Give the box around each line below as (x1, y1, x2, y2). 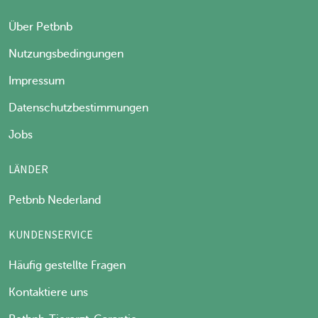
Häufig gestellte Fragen (9, 258, 126, 272)
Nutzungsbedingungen (9, 47, 124, 60)
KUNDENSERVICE (9, 226, 93, 241)
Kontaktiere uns (9, 285, 88, 299)
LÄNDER (9, 161, 48, 176)
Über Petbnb (9, 20, 72, 33)
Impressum (9, 74, 65, 87)
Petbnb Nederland (9, 193, 101, 207)
